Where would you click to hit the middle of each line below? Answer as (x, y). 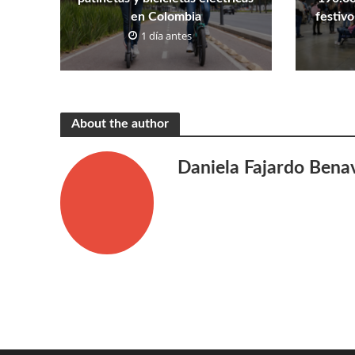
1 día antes (167, 36)
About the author (120, 123)
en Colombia (166, 17)
